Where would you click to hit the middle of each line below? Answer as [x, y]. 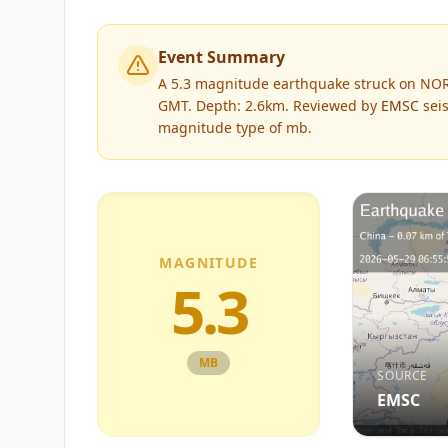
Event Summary [221, 57]
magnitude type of [222, 127]
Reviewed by [335, 105]
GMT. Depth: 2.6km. [223, 105]
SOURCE [402, 375]
